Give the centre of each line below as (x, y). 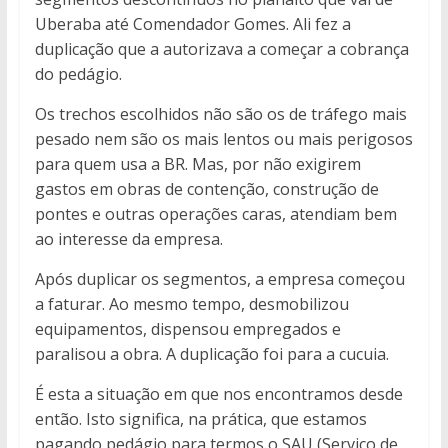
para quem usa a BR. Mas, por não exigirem (197, 164)
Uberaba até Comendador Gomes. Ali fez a (192, 24)
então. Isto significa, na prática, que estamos (200, 419)
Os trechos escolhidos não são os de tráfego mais (220, 114)
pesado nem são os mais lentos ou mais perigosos (223, 139)
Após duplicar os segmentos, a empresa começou (219, 279)
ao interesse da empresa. (128, 239)
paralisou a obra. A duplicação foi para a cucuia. (211, 354)
